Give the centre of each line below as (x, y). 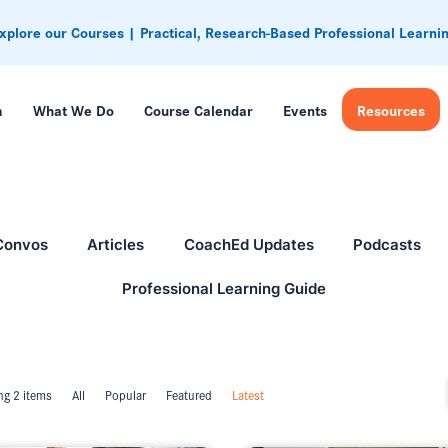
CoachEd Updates (248, 244)
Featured (189, 395)
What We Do (73, 109)
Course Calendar (198, 109)
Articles (115, 244)
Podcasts (387, 244)
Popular (125, 395)
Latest (248, 395)
